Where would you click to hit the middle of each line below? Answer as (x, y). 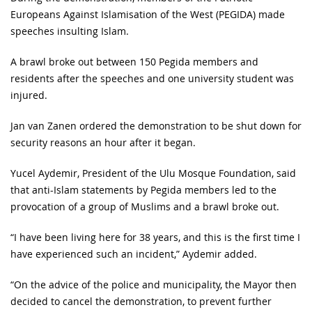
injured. (29, 95)
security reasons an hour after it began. (103, 142)
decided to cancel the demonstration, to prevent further (141, 301)
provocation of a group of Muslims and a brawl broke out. (145, 206)
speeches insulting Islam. (70, 31)
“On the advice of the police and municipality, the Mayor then (154, 284)
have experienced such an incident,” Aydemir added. (134, 254)
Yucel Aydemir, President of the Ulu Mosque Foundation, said (153, 173)
